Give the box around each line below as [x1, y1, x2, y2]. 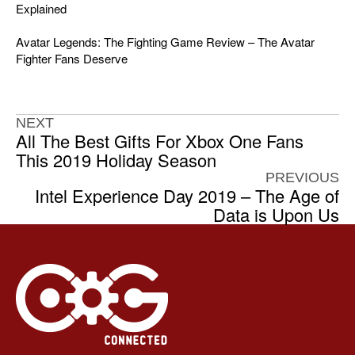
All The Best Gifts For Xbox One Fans [16, 128, 303, 154]
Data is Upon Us [213, 202, 339, 227]
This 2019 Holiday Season [16, 147, 216, 173]
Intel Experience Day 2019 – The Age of [35, 183, 339, 208]
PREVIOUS [265, 170, 339, 186]
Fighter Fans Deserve [16, 50, 128, 67]
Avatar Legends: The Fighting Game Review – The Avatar [16, 33, 315, 51]
